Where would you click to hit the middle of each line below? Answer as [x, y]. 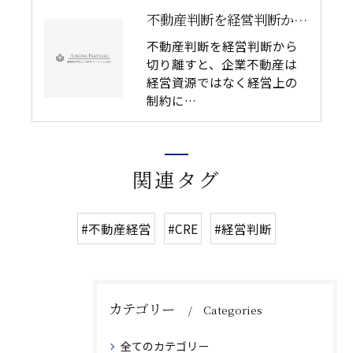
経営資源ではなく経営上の [222, 82]
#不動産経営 [116, 229]
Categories [233, 310]
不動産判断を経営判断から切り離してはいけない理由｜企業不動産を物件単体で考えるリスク [301, 19]
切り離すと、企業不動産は [222, 64]
